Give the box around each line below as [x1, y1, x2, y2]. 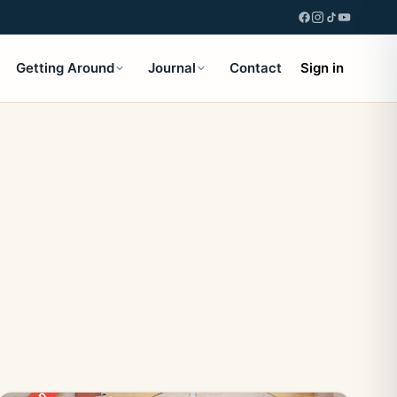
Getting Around [16, 59, 114, 76]
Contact [230, 59, 282, 76]
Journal [148, 59, 196, 76]
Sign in [300, 59, 344, 76]
